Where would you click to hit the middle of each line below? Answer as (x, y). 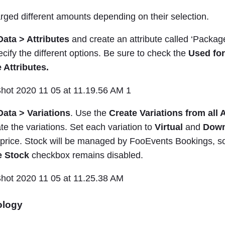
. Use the (90, 113)
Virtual (169, 127)
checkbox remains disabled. (86, 155)
